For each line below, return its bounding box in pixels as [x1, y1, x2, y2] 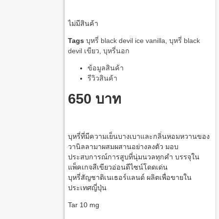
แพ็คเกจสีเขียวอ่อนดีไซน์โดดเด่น [67, 163, 168, 171]
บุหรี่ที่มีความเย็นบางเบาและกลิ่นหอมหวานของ [67, 132, 210, 140]
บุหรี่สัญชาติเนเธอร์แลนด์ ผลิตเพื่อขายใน [67, 173, 192, 181]
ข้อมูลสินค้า [87, 64, 124, 72]
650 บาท [67, 91, 121, 107]
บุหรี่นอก [103, 46, 130, 55]
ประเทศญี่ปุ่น [67, 183, 107, 192]
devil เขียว [67, 46, 99, 55]
